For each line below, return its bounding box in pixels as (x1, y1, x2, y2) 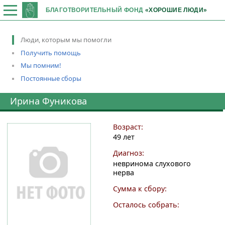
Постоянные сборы (21, 73, 81, 83)
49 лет (113, 132, 135, 142)
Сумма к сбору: (113, 184, 167, 194)
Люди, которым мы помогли (21, 35, 111, 44)
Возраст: (113, 122, 143, 132)
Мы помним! (21, 61, 61, 70)
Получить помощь (21, 48, 81, 57)
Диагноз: (113, 148, 144, 158)
